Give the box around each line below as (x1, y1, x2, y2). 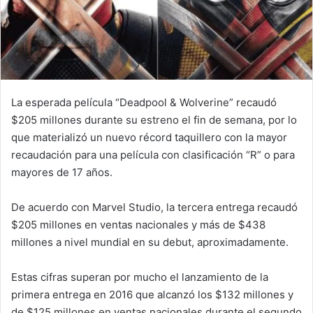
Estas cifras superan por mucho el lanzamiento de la (11, 270, 268, 284)
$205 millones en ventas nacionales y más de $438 (11, 217, 265, 231)
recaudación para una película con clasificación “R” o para (11, 147, 295, 161)
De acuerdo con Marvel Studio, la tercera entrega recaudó (11, 200, 298, 214)
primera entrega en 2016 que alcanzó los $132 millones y (11, 287, 293, 301)
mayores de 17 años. (11, 165, 112, 179)
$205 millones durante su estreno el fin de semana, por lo (11, 112, 297, 126)
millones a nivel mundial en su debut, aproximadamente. (11, 235, 289, 249)
